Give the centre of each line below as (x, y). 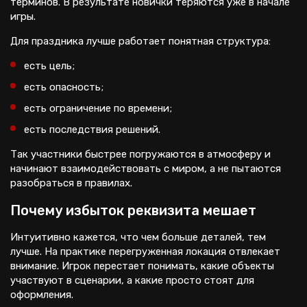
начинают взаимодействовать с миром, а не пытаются (146, 169)
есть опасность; (64, 87)
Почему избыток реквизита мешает (133, 210)
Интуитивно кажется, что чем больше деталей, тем (138, 237)
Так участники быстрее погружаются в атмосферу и (140, 154)
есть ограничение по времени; (98, 108)
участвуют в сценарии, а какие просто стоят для (132, 280)
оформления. (42, 295)
